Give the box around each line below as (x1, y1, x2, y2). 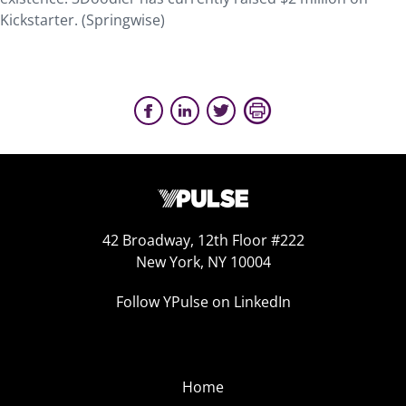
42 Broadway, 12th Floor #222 (101, 230, 304, 250)
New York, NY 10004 (135, 252, 271, 272)
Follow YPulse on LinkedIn (115, 292, 291, 312)
